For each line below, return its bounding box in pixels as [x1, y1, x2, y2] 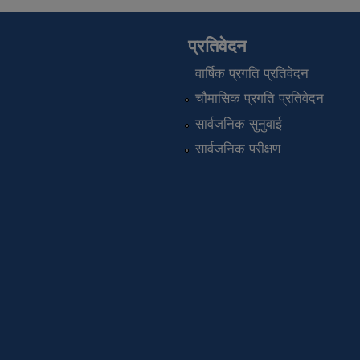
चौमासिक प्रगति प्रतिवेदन [194, 91, 324, 107]
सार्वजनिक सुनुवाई [194, 116, 282, 132]
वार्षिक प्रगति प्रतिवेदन [194, 65, 309, 81]
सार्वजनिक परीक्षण [194, 141, 280, 157]
